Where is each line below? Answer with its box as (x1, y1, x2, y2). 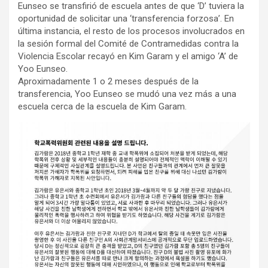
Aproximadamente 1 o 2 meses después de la (18, 76, 199, 87)
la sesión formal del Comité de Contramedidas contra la (18, 38, 239, 49)
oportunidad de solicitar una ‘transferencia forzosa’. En (18, 13, 234, 24)
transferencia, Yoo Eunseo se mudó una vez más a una (18, 89, 236, 99)
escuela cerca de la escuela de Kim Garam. (18, 101, 187, 112)
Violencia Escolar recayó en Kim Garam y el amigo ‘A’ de (18, 51, 238, 62)
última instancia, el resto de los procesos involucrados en (18, 26, 245, 36)
